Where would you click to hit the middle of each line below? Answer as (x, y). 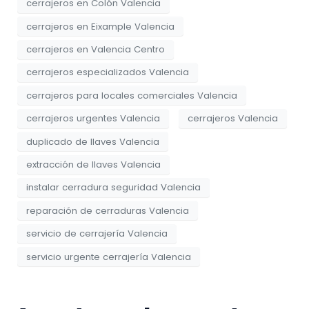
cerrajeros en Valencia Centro (96, 50)
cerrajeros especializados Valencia (108, 72)
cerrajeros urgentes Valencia (93, 119)
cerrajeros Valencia (233, 119)
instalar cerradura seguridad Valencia (113, 188)
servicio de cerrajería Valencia (97, 234)
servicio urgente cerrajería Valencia (109, 257)
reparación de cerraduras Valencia (108, 210)
